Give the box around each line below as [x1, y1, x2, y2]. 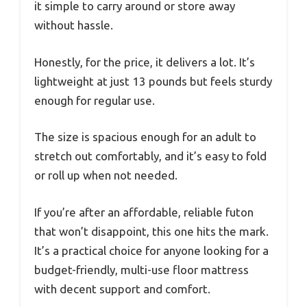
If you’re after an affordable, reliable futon [34, 205, 254, 219]
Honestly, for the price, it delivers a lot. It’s [34, 55, 255, 69]
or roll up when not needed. [34, 169, 177, 182]
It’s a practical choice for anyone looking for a [34, 243, 269, 257]
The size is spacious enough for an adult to [34, 130, 256, 144]
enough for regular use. [34, 93, 155, 107]
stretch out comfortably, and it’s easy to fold [34, 149, 267, 163]
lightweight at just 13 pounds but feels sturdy [34, 74, 272, 88]
